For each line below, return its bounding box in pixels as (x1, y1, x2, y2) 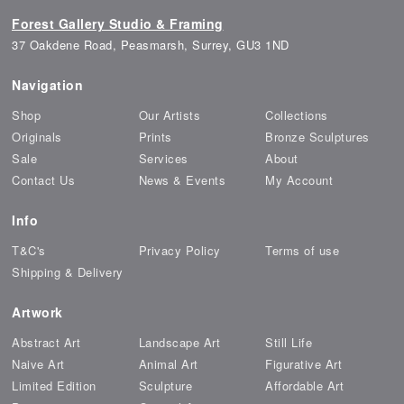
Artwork (12, 302, 63, 321)
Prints (138, 127, 172, 145)
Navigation (12, 75, 83, 94)
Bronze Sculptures (265, 127, 370, 145)
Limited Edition (12, 376, 96, 394)
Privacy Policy (138, 241, 221, 259)
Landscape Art (138, 333, 221, 351)
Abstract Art (12, 333, 80, 351)
